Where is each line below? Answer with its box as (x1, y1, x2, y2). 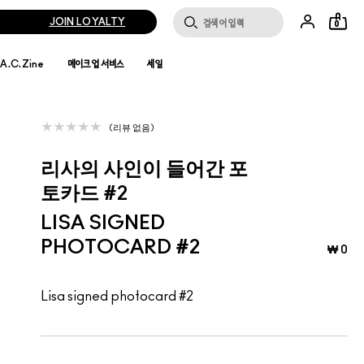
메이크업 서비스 (67, 59, 125, 69)
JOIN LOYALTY (49, 17, 126, 27)
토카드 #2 (40, 184, 128, 205)
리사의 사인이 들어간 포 (40, 160, 248, 180)
